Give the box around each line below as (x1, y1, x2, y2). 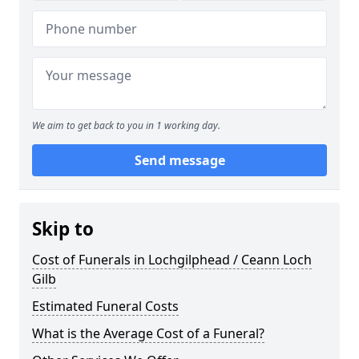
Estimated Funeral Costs (32, 297, 179, 315)
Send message (134, 151, 225, 169)
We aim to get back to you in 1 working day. (32, 119, 220, 132)
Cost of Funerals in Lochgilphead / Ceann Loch (32, 251, 312, 268)
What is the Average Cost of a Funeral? (32, 325, 264, 342)
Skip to (32, 216, 94, 241)
